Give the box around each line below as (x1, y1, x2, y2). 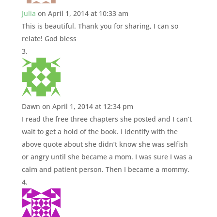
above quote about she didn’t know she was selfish (21, 139, 188, 149)
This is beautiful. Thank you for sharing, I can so (21, 21, 178, 31)
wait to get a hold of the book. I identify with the (21, 127, 178, 137)
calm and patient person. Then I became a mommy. (21, 165, 189, 174)
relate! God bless (21, 34, 77, 44)
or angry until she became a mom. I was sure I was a (21, 152, 192, 162)
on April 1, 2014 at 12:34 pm (42, 102, 133, 111)
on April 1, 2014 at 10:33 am (37, 9, 128, 18)
